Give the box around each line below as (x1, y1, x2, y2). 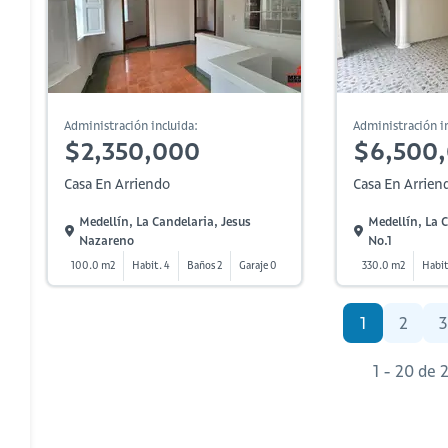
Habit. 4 (132, 259, 171, 272)
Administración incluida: (64, 118, 198, 133)
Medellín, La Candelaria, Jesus (78, 214, 251, 229)
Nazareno (78, 233, 134, 248)
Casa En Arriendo (64, 175, 170, 193)
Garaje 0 (239, 259, 278, 272)
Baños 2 (187, 259, 223, 272)
